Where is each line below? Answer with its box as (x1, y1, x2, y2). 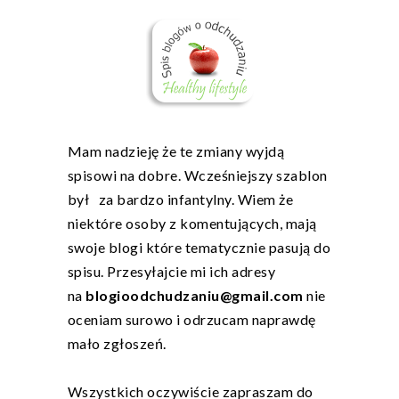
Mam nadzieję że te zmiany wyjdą (67, 142, 284, 160)
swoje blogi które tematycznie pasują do (67, 239, 330, 256)
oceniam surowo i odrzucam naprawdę (67, 311, 316, 329)
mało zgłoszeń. (67, 335, 169, 353)
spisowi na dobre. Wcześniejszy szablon (67, 167, 328, 184)
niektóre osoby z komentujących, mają (67, 215, 317, 232)
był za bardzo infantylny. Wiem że (67, 191, 293, 208)
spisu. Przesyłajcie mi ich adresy (67, 263, 275, 281)
